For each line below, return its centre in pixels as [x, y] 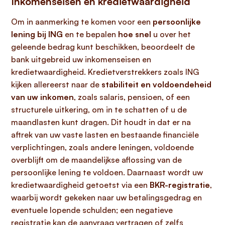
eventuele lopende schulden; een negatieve [92, 210]
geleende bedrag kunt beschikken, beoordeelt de [103, 47]
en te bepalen [90, 34]
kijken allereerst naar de [56, 84]
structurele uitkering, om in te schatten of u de [99, 109]
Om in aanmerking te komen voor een [82, 22]
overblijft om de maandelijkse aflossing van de [96, 160]
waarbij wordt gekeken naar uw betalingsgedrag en [106, 197]
